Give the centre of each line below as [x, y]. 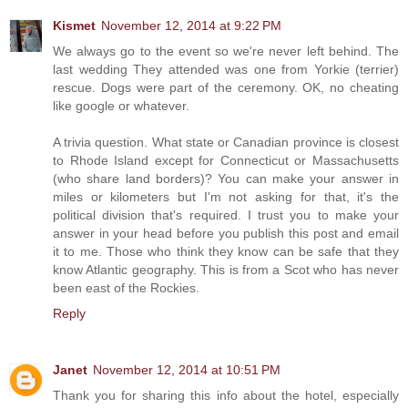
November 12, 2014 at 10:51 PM [187, 370]
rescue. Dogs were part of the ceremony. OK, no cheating [226, 88]
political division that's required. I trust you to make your [226, 215]
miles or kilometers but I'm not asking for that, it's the [226, 197]
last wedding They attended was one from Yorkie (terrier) [226, 70]
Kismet [74, 26]
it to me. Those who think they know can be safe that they [226, 252]
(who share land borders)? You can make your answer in [226, 179]
